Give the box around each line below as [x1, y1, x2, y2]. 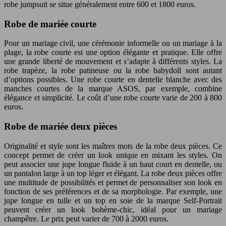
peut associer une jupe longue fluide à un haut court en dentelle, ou [4, 159, 222, 168]
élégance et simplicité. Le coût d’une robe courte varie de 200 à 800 [4, 93, 222, 102]
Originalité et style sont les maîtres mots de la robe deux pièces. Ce [4, 141, 222, 150]
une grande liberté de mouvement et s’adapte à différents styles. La [4, 57, 222, 66]
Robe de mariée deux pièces [4, 121, 117, 132]
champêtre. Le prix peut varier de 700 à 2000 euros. [4, 214, 168, 223]
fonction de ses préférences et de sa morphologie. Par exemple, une [4, 187, 222, 196]
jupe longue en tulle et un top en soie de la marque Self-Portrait [4, 196, 222, 205]
